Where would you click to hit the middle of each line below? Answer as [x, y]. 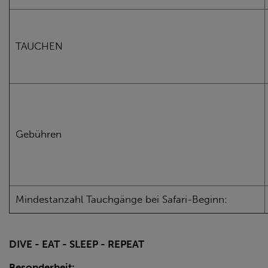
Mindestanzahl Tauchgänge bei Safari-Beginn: [121, 199]
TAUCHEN [39, 46]
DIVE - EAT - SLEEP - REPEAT [77, 244]
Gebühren [39, 134]
